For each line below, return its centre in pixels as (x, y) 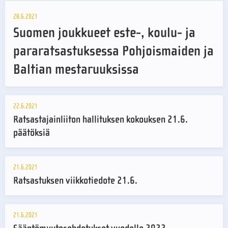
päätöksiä (32, 133)
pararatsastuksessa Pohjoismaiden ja (113, 51)
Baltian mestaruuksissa (76, 69)
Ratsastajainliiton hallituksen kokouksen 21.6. (101, 120)
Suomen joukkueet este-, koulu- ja (104, 33)
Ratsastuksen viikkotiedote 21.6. (75, 181)
